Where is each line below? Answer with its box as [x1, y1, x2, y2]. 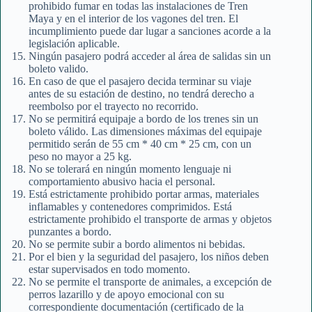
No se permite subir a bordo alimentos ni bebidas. [29, 238, 245, 251]
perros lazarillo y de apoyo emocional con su [29, 288, 224, 301]
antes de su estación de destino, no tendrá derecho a [29, 88, 254, 100]
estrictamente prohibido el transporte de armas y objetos [29, 213, 272, 226]
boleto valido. [29, 63, 88, 75]
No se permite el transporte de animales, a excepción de [29, 276, 272, 288]
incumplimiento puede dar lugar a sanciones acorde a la [29, 25, 271, 38]
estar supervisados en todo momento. [29, 263, 190, 276]
